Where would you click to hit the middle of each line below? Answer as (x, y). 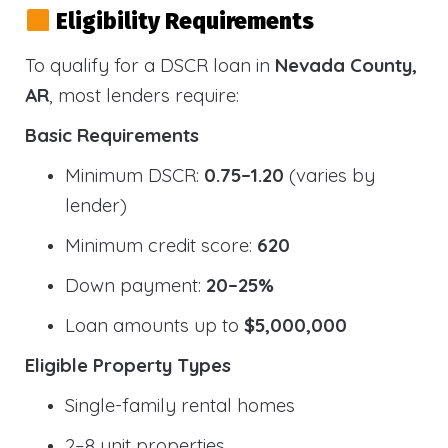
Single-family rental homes (180, 404)
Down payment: (135, 284)
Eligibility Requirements (184, 21)
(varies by (329, 174)
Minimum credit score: (161, 244)
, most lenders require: (144, 94)
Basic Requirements (112, 134)
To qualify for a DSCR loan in (150, 64)
